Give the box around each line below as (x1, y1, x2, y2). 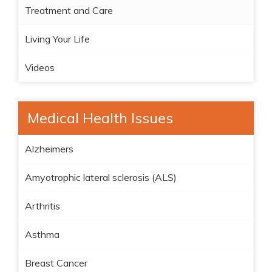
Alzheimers (25, 143, 73, 155)
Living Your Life (25, 33, 90, 45)
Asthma (25, 228, 59, 240)
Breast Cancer (25, 257, 87, 269)
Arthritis (25, 200, 60, 212)
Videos (25, 61, 55, 73)
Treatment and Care (25, 4, 113, 16)
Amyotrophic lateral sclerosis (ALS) (25, 171, 177, 183)
